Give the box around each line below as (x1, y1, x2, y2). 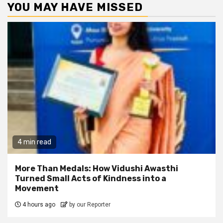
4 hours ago (21, 201, 57, 208)
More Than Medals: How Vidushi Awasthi (15, 163, 178, 173)
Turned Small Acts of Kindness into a (15, 173, 166, 183)
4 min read (17, 137, 51, 146)
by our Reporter (69, 201, 111, 208)
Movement (15, 183, 59, 193)
